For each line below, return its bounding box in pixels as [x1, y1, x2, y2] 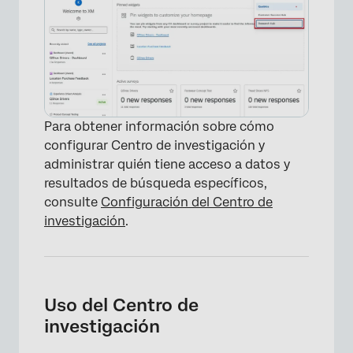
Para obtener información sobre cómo [44, 118, 274, 134]
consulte [44, 194, 101, 210]
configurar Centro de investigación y [44, 137, 265, 153]
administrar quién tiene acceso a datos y [44, 156, 290, 172]
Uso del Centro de [44, 294, 199, 315]
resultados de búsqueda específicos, [44, 175, 267, 191]
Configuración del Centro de [101, 194, 273, 210]
